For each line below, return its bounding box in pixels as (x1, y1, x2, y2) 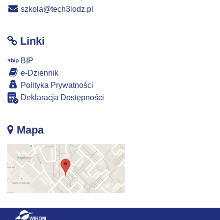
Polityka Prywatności (19, 81, 93, 89)
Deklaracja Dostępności (19, 93, 104, 102)
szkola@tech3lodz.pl (19, 4, 93, 13)
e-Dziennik (19, 68, 58, 77)
